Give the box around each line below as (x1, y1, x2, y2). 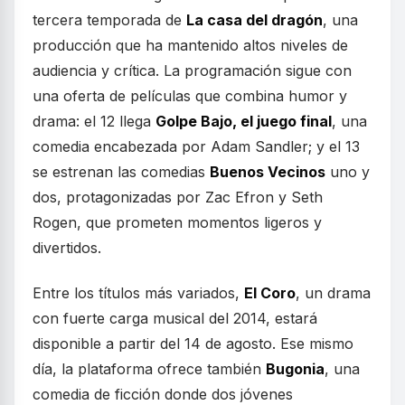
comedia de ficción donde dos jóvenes (33, 384, 293, 403)
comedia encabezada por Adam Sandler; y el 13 (33, 137, 360, 155)
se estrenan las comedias (33, 162, 210, 181)
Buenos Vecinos (210, 162, 325, 181)
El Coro (244, 283, 296, 302)
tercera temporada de (33, 10, 186, 29)
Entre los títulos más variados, (33, 283, 244, 302)
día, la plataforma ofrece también (33, 359, 266, 378)
